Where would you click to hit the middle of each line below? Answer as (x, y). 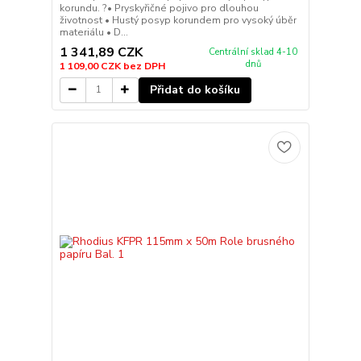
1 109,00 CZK (91, 66)
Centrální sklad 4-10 (253, 52)
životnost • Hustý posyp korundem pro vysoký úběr (178, 21)
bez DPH (144, 66)
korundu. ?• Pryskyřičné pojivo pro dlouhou (159, 8)
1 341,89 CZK (101, 52)
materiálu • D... (93, 33)
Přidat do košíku (195, 89)
